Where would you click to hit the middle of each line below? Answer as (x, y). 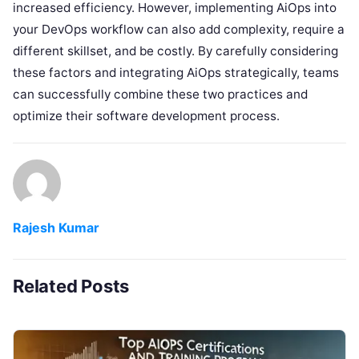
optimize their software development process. (146, 115)
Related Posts (71, 286)
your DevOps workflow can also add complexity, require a (179, 29)
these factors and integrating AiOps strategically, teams (176, 72)
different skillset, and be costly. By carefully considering (175, 50)
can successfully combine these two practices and (160, 94)
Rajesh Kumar (56, 227)
